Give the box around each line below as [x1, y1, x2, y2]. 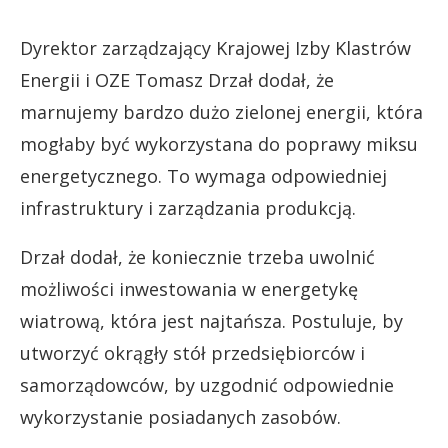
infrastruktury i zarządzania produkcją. [20, 195, 356, 220]
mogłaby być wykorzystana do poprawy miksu [20, 131, 418, 156]
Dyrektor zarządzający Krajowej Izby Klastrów [20, 35, 411, 60]
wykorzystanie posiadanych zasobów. [20, 404, 341, 429]
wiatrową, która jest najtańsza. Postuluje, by [20, 308, 403, 333]
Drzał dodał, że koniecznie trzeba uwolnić [20, 244, 375, 269]
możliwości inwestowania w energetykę [20, 276, 358, 301]
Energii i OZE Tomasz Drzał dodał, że [20, 67, 334, 92]
